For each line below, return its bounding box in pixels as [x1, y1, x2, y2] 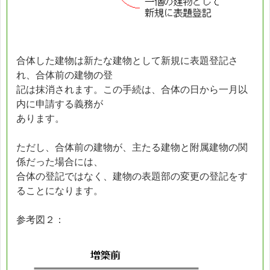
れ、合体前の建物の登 [16, 69, 113, 80]
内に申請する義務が [16, 98, 103, 109]
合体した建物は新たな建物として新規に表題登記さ [16, 55, 238, 66]
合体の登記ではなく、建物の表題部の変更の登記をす [16, 171, 248, 181]
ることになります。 [16, 185, 103, 196]
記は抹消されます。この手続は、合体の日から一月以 [16, 84, 248, 95]
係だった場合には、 [16, 156, 103, 167]
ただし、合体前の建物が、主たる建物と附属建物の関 [16, 142, 248, 152]
